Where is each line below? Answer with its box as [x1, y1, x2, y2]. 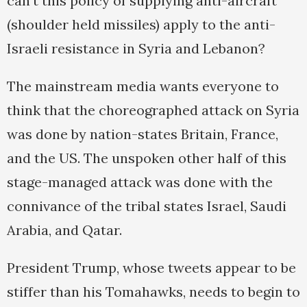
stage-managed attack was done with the [7, 173, 273, 191]
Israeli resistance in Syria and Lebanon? [7, 40, 265, 58]
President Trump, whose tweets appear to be [7, 259, 296, 277]
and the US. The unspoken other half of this [7, 149, 286, 167]
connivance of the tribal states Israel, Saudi [7, 197, 286, 215]
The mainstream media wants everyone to [7, 77, 279, 95]
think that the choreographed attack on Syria [7, 101, 299, 119]
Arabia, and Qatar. [7, 221, 122, 239]
